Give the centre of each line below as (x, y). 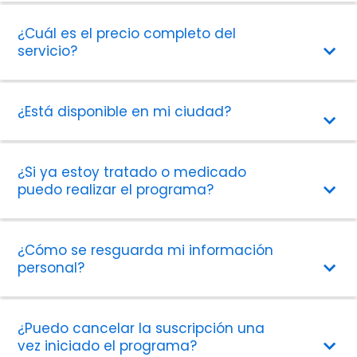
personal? (51, 267)
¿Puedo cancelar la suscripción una (141, 328)
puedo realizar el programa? (116, 189)
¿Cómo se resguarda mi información (146, 250)
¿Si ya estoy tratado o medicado (132, 172)
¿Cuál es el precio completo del (127, 33)
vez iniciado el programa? (108, 345)
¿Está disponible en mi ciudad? (125, 111)
